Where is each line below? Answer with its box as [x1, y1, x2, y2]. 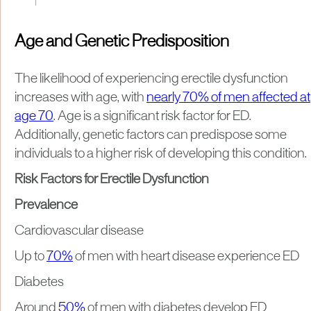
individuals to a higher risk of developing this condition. [15, 147, 307, 160]
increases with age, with [15, 91, 146, 104]
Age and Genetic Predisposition [15, 34, 229, 50]
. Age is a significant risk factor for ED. [53, 110, 251, 123]
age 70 [15, 110, 53, 123]
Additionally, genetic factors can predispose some [15, 128, 287, 142]
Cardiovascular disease [15, 224, 144, 237]
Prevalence [15, 199, 78, 212]
